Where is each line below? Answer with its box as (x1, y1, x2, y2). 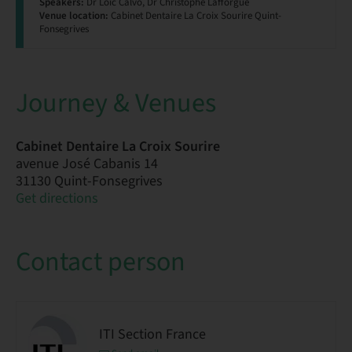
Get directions (16, 189, 98, 208)
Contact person (16, 243, 185, 281)
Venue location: (39, 9, 108, 23)
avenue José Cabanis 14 (16, 154, 158, 174)
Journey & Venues (16, 84, 216, 123)
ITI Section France (99, 324, 206, 344)
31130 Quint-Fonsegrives (16, 171, 163, 191)
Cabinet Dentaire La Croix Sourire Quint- (108, 9, 281, 23)
